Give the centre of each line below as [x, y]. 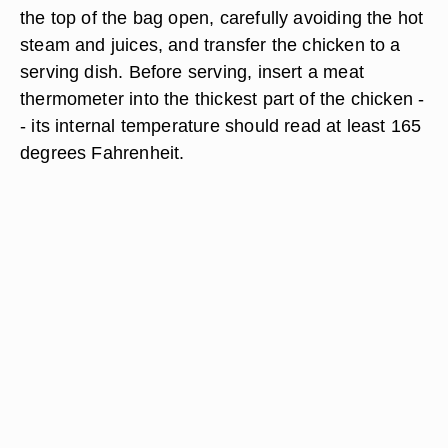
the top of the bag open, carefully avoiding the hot [222, 17]
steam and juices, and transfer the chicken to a [210, 44]
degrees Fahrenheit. [102, 152]
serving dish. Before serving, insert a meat [192, 71]
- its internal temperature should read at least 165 [221, 125]
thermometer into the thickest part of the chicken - [222, 98]
